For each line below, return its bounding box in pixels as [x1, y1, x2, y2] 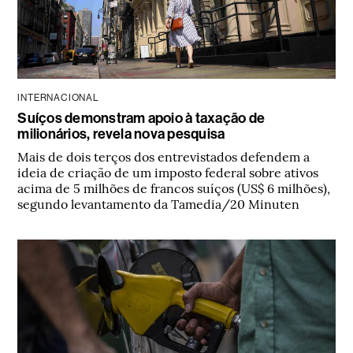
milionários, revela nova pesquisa [17, 124, 225, 143]
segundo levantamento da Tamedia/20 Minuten [17, 194, 300, 212]
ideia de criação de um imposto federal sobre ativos [17, 162, 319, 180]
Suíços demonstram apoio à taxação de [17, 109, 266, 127]
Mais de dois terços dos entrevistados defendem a [17, 147, 310, 165]
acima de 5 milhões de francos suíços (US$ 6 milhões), [17, 178, 331, 196]
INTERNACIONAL [17, 91, 99, 103]
